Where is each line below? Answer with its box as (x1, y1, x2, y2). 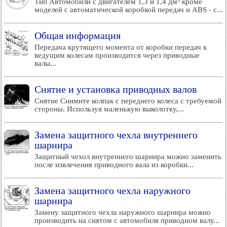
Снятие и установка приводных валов (34, 84, 197, 95)
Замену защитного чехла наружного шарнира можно (34, 208, 211, 216)
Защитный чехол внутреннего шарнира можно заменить (34, 153, 221, 161)
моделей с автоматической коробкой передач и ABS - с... (34, 6, 223, 14)
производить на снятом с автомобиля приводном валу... (34, 216, 219, 224)
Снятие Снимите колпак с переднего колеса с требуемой (34, 97, 221, 105)
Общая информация (34, 30, 121, 41)
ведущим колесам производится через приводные (34, 51, 200, 59)
